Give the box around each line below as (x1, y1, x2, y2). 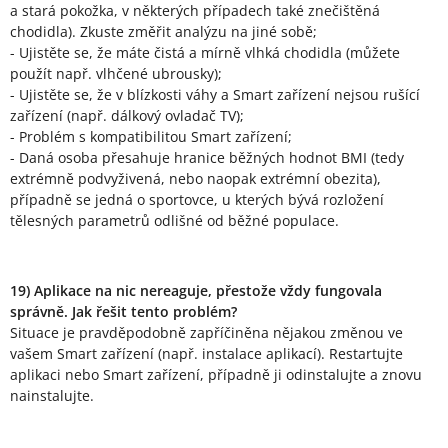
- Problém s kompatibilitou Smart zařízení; (10, 127, 292, 147)
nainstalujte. (10, 386, 94, 406)
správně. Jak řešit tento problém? (10, 302, 237, 322)
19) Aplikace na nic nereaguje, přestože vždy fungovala (10, 281, 382, 301)
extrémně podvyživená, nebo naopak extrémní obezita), (10, 169, 381, 189)
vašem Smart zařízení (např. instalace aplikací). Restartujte (10, 344, 403, 364)
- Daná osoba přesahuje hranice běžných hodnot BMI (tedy (10, 148, 404, 168)
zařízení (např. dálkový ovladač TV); (10, 106, 244, 126)
